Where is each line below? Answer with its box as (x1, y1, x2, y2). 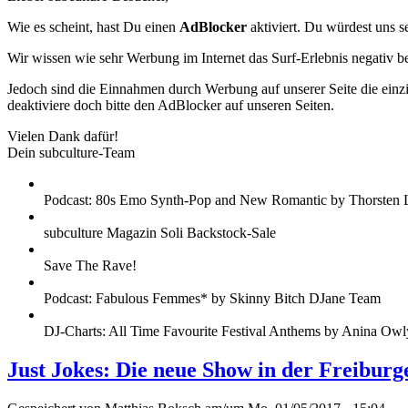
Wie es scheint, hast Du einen (7, 19, 179, 36)
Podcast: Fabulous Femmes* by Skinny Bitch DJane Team (44, 291, 381, 307)
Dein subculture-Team (7, 145, 135, 161)
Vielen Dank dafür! (7, 128, 118, 145)
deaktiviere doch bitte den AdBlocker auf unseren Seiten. (7, 97, 334, 114)
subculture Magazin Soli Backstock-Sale (44, 225, 276, 241)
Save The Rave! (44, 258, 137, 274)
